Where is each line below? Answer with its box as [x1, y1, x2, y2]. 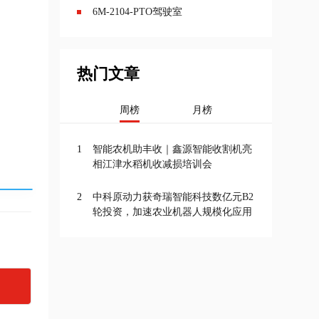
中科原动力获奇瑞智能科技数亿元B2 [93, 192, 253, 202]
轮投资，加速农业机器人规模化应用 [93, 206, 252, 217]
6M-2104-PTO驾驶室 [93, 6, 182, 17]
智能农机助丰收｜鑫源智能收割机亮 [93, 144, 252, 155]
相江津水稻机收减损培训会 [93, 159, 212, 169]
